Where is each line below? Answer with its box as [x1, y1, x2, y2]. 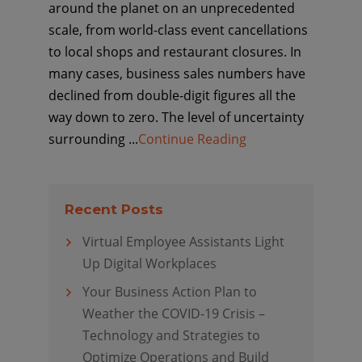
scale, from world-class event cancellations [48, 21, 308, 39]
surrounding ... [48, 130, 138, 148]
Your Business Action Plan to [82, 283, 257, 301]
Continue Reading [137, 130, 246, 148]
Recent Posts [64, 201, 163, 217]
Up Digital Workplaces [82, 255, 217, 272]
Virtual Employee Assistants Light [82, 233, 284, 250]
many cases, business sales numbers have [48, 65, 305, 82]
